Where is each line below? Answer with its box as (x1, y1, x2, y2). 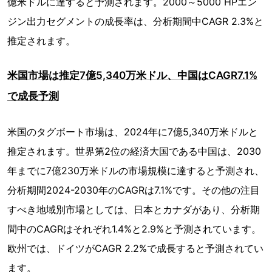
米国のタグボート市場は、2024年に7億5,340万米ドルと (7, 126, 258, 138)
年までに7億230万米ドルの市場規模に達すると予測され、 (7, 165, 264, 177)
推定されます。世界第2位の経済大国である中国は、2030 (7, 145, 261, 158)
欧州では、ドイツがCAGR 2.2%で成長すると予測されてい (7, 242, 263, 255)
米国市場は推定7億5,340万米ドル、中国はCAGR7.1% (7, 69, 257, 82)
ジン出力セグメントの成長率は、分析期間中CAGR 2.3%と (7, 15, 263, 28)
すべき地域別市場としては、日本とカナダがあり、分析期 (7, 203, 260, 216)
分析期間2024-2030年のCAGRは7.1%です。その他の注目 (7, 184, 260, 197)
